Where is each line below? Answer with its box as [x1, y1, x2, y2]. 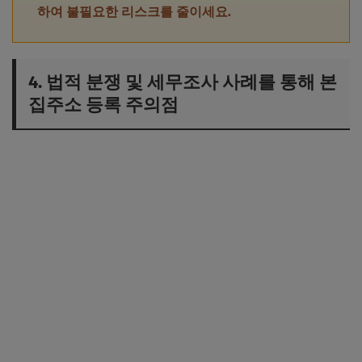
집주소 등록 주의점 [28, 93, 179, 116]
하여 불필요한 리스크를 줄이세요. [37, 3, 231, 19]
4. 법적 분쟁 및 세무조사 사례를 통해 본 [28, 70, 337, 93]
